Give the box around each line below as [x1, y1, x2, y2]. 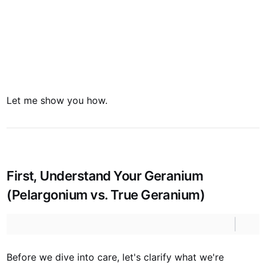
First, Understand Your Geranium [7, 168, 204, 183]
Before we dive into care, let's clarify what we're [7, 251, 224, 263]
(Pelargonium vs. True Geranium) [7, 187, 205, 202]
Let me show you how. [7, 94, 108, 106]
